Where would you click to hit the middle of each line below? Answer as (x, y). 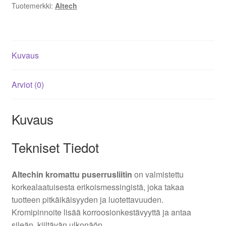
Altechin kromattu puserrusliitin (72, 175)
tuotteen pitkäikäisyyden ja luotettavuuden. (87, 200)
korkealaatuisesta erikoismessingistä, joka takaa (98, 187)
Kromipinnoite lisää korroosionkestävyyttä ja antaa (101, 212)
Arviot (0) (27, 84)
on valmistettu (158, 175)
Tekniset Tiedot (55, 147)
